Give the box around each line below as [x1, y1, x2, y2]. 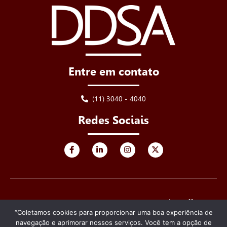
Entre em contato [68, 64, 159, 78]
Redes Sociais [78, 113, 149, 127]
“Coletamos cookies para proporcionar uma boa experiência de [14, 208, 213, 216]
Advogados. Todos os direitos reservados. [41, 205, 186, 215]
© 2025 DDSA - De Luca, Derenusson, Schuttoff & [26, 197, 201, 207]
